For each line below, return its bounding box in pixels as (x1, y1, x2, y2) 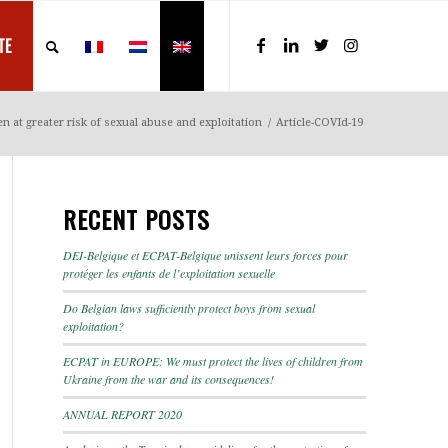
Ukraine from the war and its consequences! (63, 371, 274, 387)
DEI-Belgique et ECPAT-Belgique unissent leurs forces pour (63, 247, 348, 263)
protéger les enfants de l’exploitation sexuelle (63, 265, 275, 281)
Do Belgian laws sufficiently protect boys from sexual (63, 300, 315, 316)
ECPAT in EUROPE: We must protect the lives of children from (63, 353, 363, 369)
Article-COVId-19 (276, 116, 363, 129)
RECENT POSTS (63, 201, 210, 237)
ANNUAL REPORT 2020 (63, 406, 182, 422)
